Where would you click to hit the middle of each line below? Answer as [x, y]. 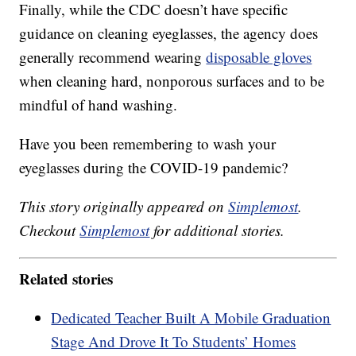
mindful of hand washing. [99, 105]
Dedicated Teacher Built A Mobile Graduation [191, 317]
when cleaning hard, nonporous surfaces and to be [172, 81]
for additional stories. [217, 230]
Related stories [66, 278]
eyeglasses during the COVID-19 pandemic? [154, 168]
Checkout [50, 230]
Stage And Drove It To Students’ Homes [174, 341]
